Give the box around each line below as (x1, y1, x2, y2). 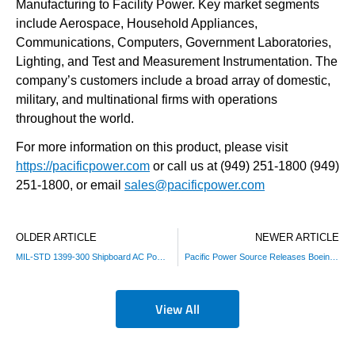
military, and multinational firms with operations (16, 93, 277, 106)
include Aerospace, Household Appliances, (16, 17, 258, 30)
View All (155, 300, 200, 319)
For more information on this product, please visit (16, 140, 288, 154)
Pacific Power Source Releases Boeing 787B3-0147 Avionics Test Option (329, 252, 338, 261)
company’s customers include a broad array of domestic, (16, 74, 330, 87)
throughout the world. (16, 112, 134, 125)
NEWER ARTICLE (255, 231, 339, 243)
